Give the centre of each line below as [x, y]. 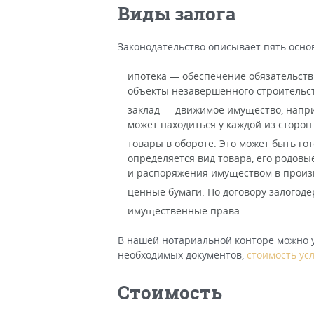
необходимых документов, [182, 255]
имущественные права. [185, 211]
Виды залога [177, 14]
